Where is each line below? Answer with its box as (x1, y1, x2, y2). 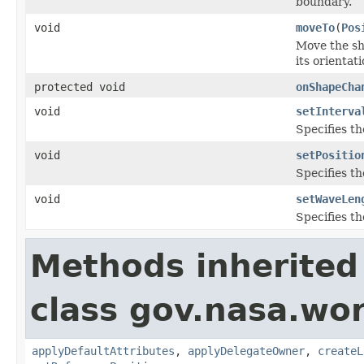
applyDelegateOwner (188, 344, 305, 357)
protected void (34, 80, 125, 93)
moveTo (296, 20, 335, 34)
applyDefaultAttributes (32, 344, 175, 357)
